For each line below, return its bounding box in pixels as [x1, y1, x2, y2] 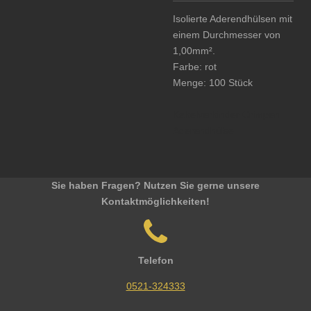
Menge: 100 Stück [173, 76, 253, 88]
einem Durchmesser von [173, 28, 280, 40]
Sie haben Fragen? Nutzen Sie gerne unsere [51, 179, 260, 191]
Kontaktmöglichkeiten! [101, 195, 210, 207]
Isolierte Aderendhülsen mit [173, 12, 292, 24]
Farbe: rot [173, 60, 217, 72]
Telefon [137, 254, 174, 266]
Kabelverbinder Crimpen [173, 108, 280, 120]
